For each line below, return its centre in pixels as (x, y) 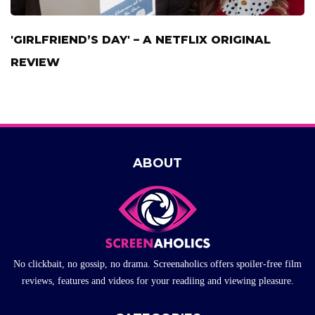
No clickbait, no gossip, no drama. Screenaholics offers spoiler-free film (157, 264)
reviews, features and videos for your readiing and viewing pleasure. (157, 281)
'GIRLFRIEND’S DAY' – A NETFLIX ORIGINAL (141, 39)
